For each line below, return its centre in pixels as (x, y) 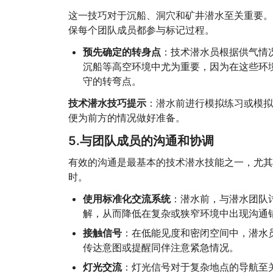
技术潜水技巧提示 (107, 103)
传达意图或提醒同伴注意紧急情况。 (161, 247)
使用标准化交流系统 (126, 199)
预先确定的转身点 (122, 52)
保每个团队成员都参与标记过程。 (141, 30)
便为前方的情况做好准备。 (126, 118)
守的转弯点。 (112, 81)
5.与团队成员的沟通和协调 (141, 141)
